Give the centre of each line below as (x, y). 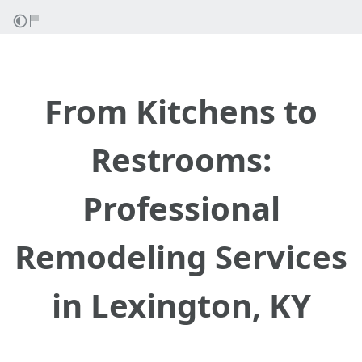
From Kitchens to (181, 111)
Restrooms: (181, 160)
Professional (181, 208)
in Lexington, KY (181, 305)
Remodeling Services (181, 257)
